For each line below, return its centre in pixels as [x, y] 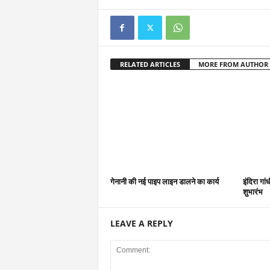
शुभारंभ [253, 192]
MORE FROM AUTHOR [233, 64]
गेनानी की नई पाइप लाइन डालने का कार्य [164, 181]
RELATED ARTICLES [150, 64]
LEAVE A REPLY [141, 223]
